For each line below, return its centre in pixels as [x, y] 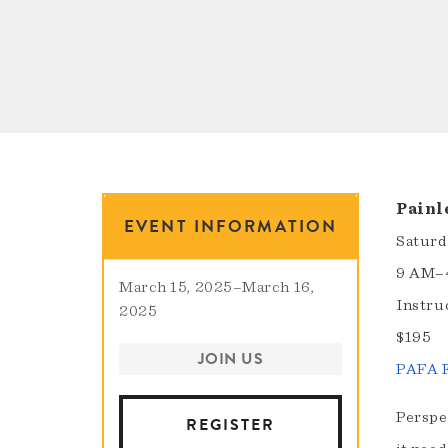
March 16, [278, 287]
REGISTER [231, 425]
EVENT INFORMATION [231, 227]
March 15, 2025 [176, 287]
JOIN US [230, 359]
